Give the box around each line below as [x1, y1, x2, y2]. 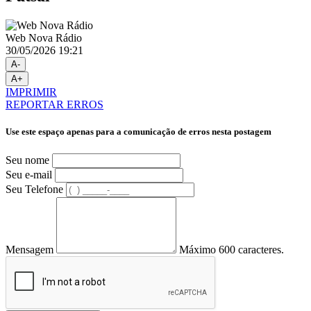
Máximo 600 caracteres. [179, 243, 284, 255]
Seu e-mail [6, 168, 52, 180]
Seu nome [6, 153, 49, 166]
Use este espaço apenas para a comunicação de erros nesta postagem [6, 126, 271, 137]
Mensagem [6, 243, 53, 255]
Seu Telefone [6, 183, 63, 195]
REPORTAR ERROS [6, 99, 103, 111]
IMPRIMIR [6, 86, 57, 99]
